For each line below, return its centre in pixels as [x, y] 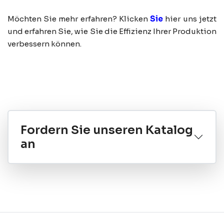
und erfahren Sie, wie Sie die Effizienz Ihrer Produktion [112, 31]
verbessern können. [44, 44]
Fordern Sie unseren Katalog [107, 130]
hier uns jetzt [190, 19]
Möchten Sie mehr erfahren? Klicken [79, 19]
